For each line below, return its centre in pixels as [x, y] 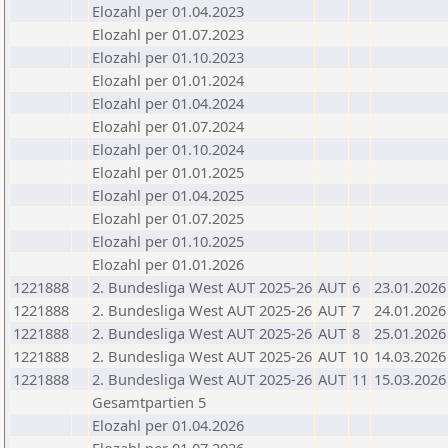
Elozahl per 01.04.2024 [168, 103]
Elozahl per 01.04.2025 [168, 195]
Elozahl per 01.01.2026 [168, 264]
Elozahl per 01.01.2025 [168, 172]
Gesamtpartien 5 [149, 402]
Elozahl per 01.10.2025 [168, 241]
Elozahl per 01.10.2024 [168, 149]
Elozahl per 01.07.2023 [168, 34]
